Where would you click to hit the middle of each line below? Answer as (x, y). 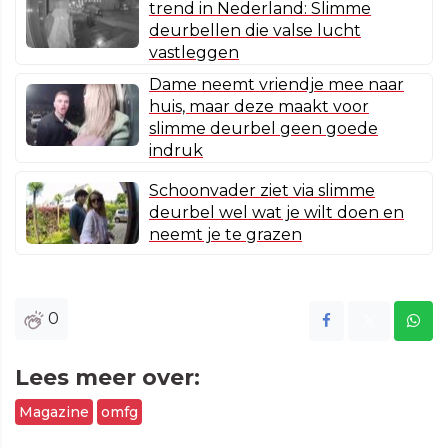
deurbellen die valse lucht (255, 31)
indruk (176, 151)
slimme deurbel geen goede (263, 129)
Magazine (54, 412)
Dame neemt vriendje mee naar (276, 85)
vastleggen (194, 53)
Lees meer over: (107, 378)
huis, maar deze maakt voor (259, 107)
